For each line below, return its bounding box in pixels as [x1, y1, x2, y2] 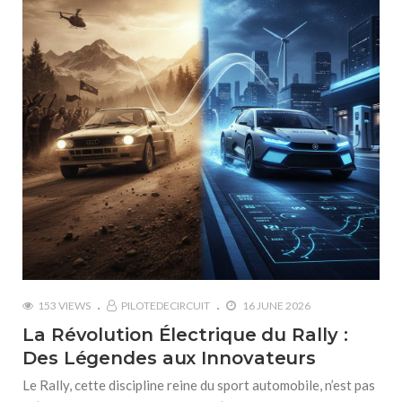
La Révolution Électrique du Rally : [22, 324, 348, 345]
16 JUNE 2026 [240, 299, 310, 312]
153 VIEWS [38, 299, 91, 312]
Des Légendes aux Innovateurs [22, 347, 317, 369]
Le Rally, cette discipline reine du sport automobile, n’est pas [22, 377, 375, 393]
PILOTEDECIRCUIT [121, 299, 210, 312]
